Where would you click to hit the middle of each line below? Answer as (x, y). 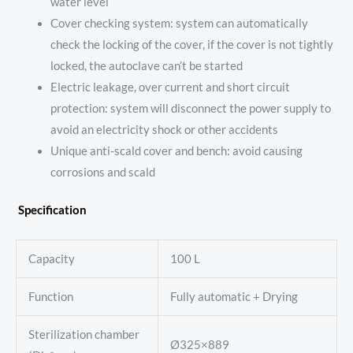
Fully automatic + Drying (234, 296)
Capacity (51, 258)
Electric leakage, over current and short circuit (170, 87)
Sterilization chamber (84, 334)
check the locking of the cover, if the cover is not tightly (191, 44)
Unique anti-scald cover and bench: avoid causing (176, 150)
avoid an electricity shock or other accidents (164, 129)
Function (50, 296)
